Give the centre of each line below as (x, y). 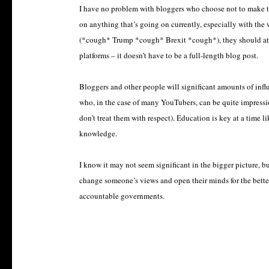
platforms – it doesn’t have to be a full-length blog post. (169, 55)
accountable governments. (122, 196)
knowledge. (98, 133)
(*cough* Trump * (109, 40)
